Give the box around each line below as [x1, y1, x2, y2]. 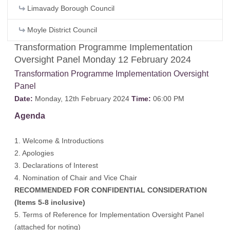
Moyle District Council [25, 26, 97, 34]
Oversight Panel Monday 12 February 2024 [14, 54, 191, 65]
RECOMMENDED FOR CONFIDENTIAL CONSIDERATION [14, 186, 207, 194]
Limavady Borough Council [25, 4, 114, 12]
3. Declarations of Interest [14, 161, 98, 169]
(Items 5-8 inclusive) [14, 198, 85, 206]
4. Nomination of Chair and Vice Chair [14, 174, 137, 182]
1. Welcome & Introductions [14, 137, 106, 145]
